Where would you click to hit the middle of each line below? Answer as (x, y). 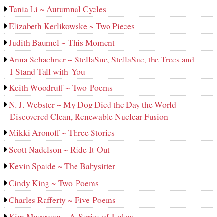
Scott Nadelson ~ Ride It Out (60, 149)
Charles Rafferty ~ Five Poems (62, 199)
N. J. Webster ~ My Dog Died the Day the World (93, 104)
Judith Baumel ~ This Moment (62, 42)
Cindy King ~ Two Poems (54, 183)
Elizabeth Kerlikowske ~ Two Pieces (72, 25)
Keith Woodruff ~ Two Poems (61, 87)
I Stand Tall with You (47, 71)
